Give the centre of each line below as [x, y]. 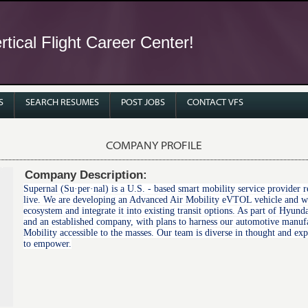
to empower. [47, 244]
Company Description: [86, 175]
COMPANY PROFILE [154, 146]
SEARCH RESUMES [62, 103]
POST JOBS [143, 103]
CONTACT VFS [215, 103]
